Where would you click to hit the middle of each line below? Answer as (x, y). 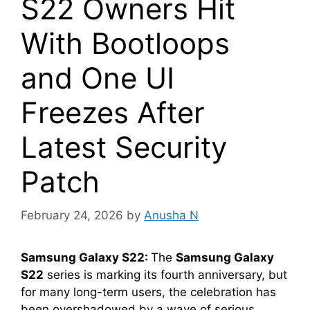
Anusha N (171, 216)
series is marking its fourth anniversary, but (165, 275)
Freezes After (113, 112)
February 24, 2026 (72, 216)
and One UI (98, 77)
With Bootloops (125, 43)
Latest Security (124, 147)
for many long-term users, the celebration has (148, 292)
